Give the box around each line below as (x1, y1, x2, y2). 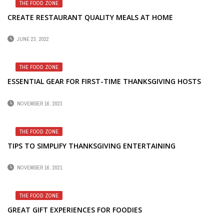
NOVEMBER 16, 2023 (17, 99, 62, 107)
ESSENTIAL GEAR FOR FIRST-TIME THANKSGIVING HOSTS (7, 76, 201, 86)
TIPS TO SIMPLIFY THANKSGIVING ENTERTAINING (7, 140, 175, 150)
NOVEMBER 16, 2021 (17, 164, 62, 171)
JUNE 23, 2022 (17, 35, 49, 43)
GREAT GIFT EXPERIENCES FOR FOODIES (7, 205, 142, 215)
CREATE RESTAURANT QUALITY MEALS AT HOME (7, 12, 173, 22)
